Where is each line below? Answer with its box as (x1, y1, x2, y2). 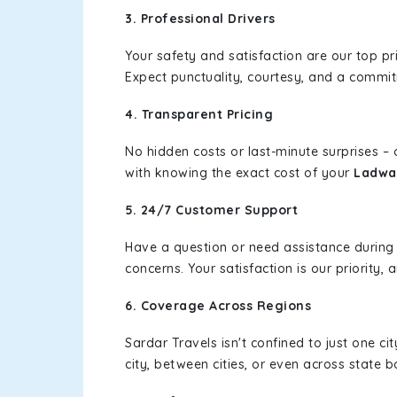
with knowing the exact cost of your (125, 165, 354, 181)
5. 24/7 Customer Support (125, 202, 298, 218)
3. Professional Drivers (125, 11, 276, 27)
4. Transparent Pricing (125, 106, 273, 122)
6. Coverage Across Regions (125, 298, 311, 314)
